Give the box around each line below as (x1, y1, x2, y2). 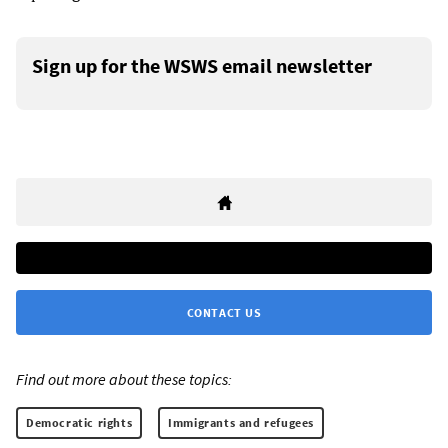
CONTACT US (186, 304, 262, 320)
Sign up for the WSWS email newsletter (32, 52, 372, 78)
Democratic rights (26, 414, 133, 430)
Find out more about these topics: (16, 368, 232, 389)
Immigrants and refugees (168, 414, 315, 430)
